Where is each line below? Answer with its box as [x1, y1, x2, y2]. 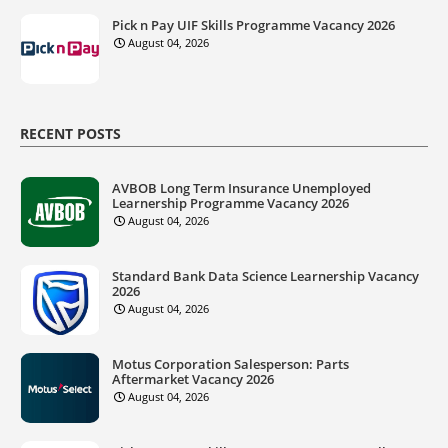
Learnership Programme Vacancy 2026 [112, 193, 349, 212]
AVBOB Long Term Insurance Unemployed [112, 178, 371, 197]
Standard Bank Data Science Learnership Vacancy [112, 266, 419, 285]
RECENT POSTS [20, 123, 121, 143]
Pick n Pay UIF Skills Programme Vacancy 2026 [112, 15, 395, 34]
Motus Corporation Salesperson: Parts [112, 354, 349, 373]
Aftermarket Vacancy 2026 [112, 369, 274, 388]
